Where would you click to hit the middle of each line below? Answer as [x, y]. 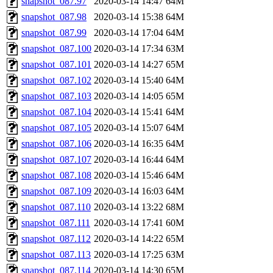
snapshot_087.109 [56, 191]
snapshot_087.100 [56, 48]
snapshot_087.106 [56, 143]
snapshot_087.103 [56, 96]
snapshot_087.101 [56, 64]
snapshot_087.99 [54, 32]
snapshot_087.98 [54, 16]
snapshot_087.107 [56, 159]
